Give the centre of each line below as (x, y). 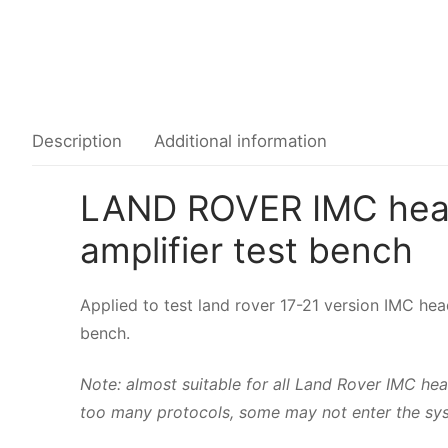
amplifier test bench (246, 251)
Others (361, 129)
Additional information (240, 141)
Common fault (390, 36)
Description (77, 141)
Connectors (380, 83)
